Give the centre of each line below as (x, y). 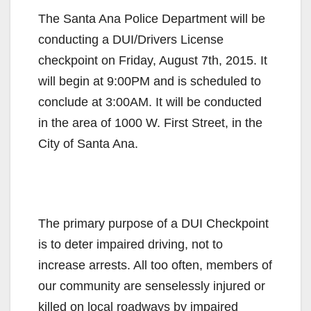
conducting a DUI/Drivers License (131, 39)
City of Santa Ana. (88, 143)
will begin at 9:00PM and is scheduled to (150, 81)
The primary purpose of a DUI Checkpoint (153, 223)
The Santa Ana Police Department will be (152, 18)
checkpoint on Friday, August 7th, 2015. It (153, 60)
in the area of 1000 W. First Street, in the (150, 123)
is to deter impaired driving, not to (131, 244)
